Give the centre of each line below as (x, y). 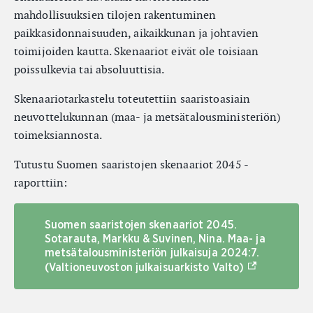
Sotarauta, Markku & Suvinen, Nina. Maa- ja (155, 239)
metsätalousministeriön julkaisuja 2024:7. (152, 253)
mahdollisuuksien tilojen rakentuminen (115, 15)
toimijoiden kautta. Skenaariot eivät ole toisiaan (137, 51)
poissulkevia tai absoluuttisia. (89, 70)
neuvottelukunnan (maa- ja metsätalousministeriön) (147, 117)
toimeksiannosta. (58, 135)
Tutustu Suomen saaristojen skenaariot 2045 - (131, 165)
